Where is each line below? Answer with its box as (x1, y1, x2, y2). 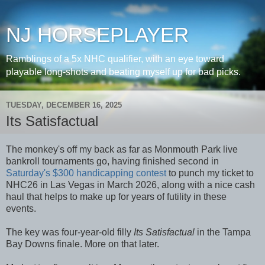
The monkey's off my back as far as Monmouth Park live (6, 144, 238, 154)
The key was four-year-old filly (6, 227, 134, 237)
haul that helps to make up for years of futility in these (6, 191, 227, 202)
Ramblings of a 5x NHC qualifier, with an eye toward (6, 54, 224, 64)
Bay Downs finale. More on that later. (6, 238, 159, 249)
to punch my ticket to (166, 167, 254, 178)
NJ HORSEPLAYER (6, 24, 189, 46)
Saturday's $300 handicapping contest (6, 167, 166, 178)
